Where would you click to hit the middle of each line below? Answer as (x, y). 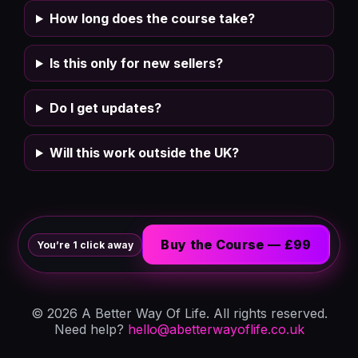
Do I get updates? (105, 108)
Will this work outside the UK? (144, 153)
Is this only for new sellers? (136, 63)
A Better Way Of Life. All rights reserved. (202, 313)
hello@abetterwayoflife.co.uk (216, 329)
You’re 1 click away (86, 245)
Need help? (91, 329)
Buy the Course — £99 (236, 245)
